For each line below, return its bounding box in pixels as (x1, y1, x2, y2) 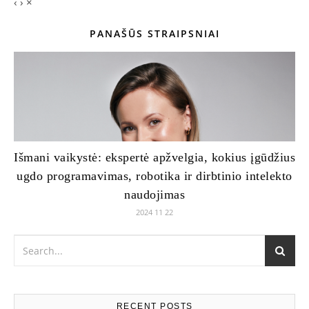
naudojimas (124, 187, 185, 201)
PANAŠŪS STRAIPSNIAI (89, 26, 220, 40)
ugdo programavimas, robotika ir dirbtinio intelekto (17, 168, 292, 183)
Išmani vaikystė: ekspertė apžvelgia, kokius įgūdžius (14, 150, 295, 164)
